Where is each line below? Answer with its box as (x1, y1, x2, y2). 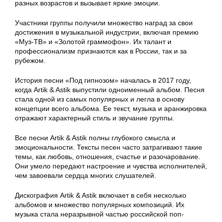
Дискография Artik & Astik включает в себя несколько (15, 191, 186, 200)
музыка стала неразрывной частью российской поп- (15, 210, 184, 219)
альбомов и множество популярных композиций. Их (15, 201, 184, 209)
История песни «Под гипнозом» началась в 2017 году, (15, 76, 191, 85)
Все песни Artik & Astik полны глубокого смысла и (15, 134, 175, 142)
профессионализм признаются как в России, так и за (15, 47, 187, 55)
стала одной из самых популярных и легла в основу (15, 95, 184, 104)
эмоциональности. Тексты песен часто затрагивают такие (15, 143, 202, 152)
